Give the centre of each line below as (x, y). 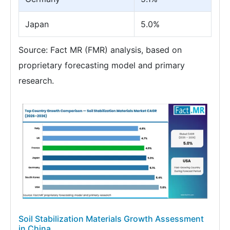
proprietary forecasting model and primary (102, 65)
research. (36, 81)
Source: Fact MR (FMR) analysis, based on (100, 50)
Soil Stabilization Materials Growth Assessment (111, 218)
